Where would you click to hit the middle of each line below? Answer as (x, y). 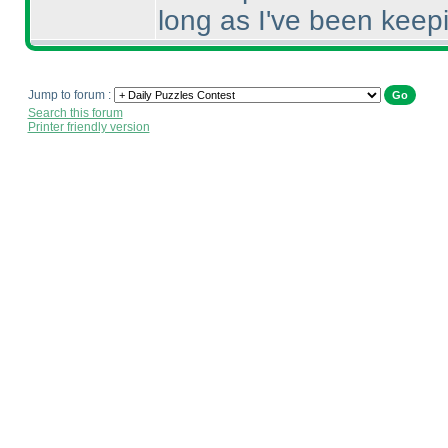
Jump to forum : (70, 95)
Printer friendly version (88, 127)
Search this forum (75, 113)
